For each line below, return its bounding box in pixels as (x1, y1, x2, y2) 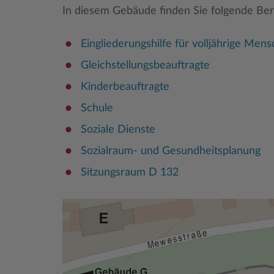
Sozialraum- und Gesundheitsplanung (81, 145, 261, 157)
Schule (81, 102, 113, 114)
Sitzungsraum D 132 (81, 166, 179, 178)
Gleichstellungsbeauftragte (81, 59, 210, 71)
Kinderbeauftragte (81, 81, 169, 92)
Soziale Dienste (81, 124, 155, 135)
